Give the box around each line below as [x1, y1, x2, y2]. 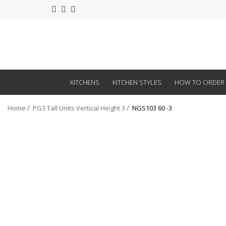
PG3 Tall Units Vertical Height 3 [33, 103, 125, 112]
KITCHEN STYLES [112, 78, 161, 87]
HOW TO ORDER [174, 78, 224, 87]
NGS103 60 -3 [132, 103, 172, 112]
